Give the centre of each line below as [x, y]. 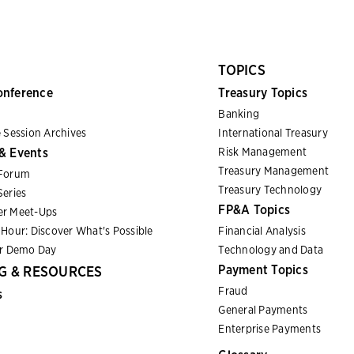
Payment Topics [263, 269]
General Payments [263, 309]
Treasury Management [273, 170]
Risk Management [262, 151]
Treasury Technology [270, 189]
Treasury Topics [263, 92]
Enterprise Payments [269, 328]
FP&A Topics [254, 209]
